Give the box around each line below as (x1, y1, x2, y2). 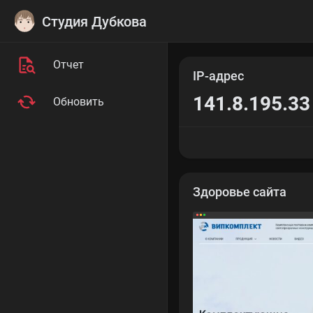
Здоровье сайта (193, 185, 286, 199)
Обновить (53, 95, 104, 108)
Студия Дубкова (42, 13, 147, 30)
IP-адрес (193, 69, 244, 83)
